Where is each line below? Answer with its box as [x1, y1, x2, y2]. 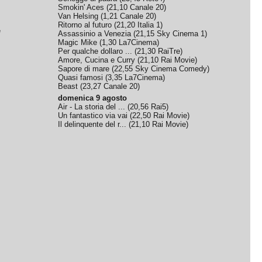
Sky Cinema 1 [157, 29, 205, 38]
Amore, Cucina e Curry [58, 56, 136, 64]
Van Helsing [58, 12, 99, 20]
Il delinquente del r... [58, 120, 127, 129]
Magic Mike [58, 38, 98, 47]
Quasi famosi [58, 73, 104, 82]
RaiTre [158, 47, 181, 56]
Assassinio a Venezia [58, 29, 132, 38]
